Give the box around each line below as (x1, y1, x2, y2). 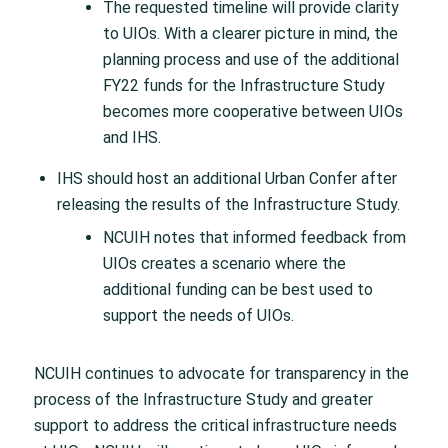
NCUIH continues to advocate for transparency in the (33, 364, 409, 384)
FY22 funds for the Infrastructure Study (102, 76, 385, 96)
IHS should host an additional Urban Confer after (56, 169, 397, 189)
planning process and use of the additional (102, 50, 399, 70)
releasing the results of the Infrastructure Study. (56, 195, 400, 215)
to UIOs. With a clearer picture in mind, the (102, 24, 398, 44)
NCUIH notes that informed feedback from (102, 228, 406, 248)
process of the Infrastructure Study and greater (33, 390, 373, 410)
